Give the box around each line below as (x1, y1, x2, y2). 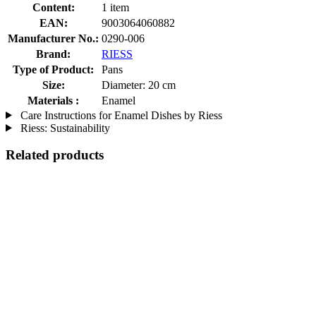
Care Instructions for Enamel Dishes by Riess (17, 109, 222, 121)
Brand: (36, 47, 71, 60)
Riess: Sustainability (17, 121, 110, 134)
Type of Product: (13, 63, 94, 75)
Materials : (28, 94, 79, 107)
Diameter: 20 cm (102, 78, 176, 91)
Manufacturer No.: (8, 32, 99, 44)
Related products (6, 147, 104, 163)
